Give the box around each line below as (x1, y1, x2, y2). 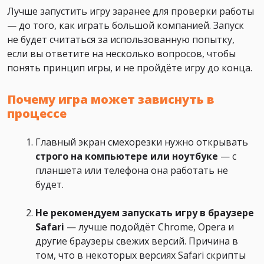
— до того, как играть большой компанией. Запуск (7, 19, 244, 32)
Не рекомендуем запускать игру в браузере (35, 206, 254, 220)
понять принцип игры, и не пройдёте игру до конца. (7, 61, 252, 75)
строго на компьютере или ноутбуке (35, 150, 218, 163)
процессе (7, 105, 67, 122)
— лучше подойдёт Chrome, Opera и (64, 220, 234, 234)
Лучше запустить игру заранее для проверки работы (7, 5, 254, 18)
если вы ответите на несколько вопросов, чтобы (7, 47, 236, 61)
